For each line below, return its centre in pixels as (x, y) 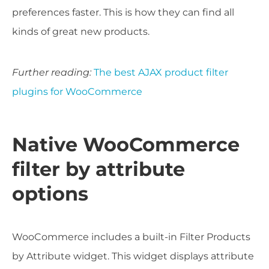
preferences (42, 13)
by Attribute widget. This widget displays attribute (133, 256)
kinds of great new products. (81, 32)
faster (86, 13)
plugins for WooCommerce (77, 92)
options (50, 194)
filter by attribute (98, 169)
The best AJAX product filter (161, 73)
